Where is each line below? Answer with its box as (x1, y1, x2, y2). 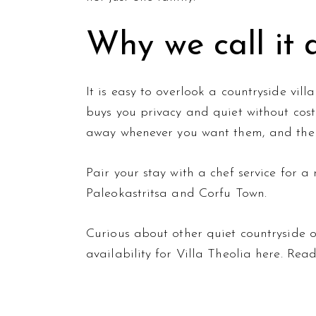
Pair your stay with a (86, 166, 211, 180)
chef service (210, 166, 276, 180)
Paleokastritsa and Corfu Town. (86, 186, 267, 200)
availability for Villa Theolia (86, 248, 256, 262)
